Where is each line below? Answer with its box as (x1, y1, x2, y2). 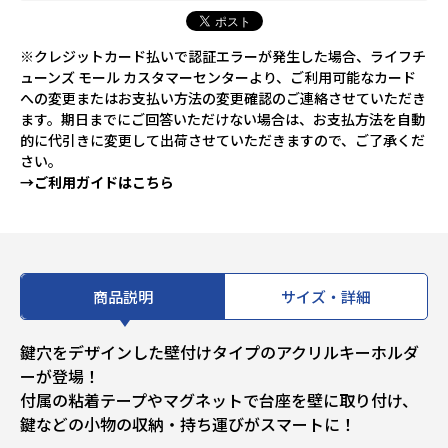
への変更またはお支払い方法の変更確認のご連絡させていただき (20, 88, 426, 109)
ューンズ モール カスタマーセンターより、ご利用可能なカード (20, 67, 416, 88)
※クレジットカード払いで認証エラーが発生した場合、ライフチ (20, 46, 426, 67)
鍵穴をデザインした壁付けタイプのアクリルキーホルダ (20, 340, 419, 365)
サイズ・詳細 (281, 286, 371, 308)
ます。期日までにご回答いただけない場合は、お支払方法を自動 (20, 109, 425, 130)
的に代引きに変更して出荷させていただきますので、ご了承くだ (20, 130, 425, 151)
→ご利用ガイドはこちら (20, 172, 174, 193)
